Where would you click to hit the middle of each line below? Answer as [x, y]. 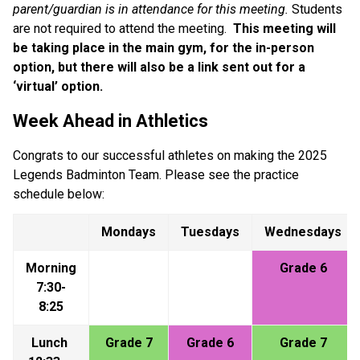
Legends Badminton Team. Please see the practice [156, 174]
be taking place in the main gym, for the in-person [164, 47]
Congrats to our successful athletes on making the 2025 [170, 155]
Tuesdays [210, 231]
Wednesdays [303, 231]
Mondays [129, 231]
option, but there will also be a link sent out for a [159, 67]
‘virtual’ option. [58, 86]
